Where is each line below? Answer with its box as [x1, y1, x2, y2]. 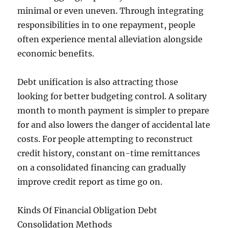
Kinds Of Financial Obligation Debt [17, 205, 158, 215]
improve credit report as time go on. [17, 177, 163, 187]
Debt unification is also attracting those [17, 77, 179, 87]
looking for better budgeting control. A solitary [17, 91, 207, 101]
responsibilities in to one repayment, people [17, 20, 196, 30]
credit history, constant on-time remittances [17, 148, 201, 158]
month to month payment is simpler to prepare [17, 105, 210, 116]
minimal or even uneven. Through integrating [17, 6, 204, 16]
